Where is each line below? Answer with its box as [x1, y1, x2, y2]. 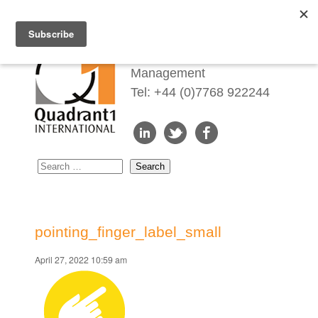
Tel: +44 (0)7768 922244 [131, 84, 270, 99]
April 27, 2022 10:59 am [35, 253, 128, 266]
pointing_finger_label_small [35, 224, 222, 241]
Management [131, 65, 206, 80]
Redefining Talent [131, 46, 230, 61]
